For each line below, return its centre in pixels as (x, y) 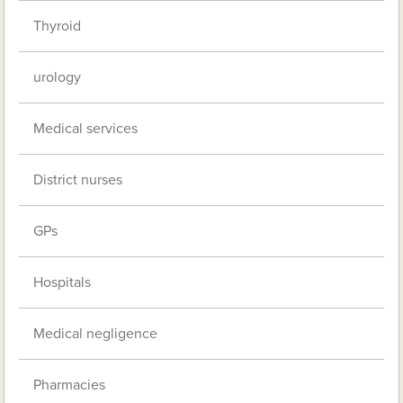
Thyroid (58, 27)
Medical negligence (96, 334)
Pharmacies (70, 385)
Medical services (86, 129)
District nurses (78, 180)
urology (58, 78)
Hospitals (63, 283)
